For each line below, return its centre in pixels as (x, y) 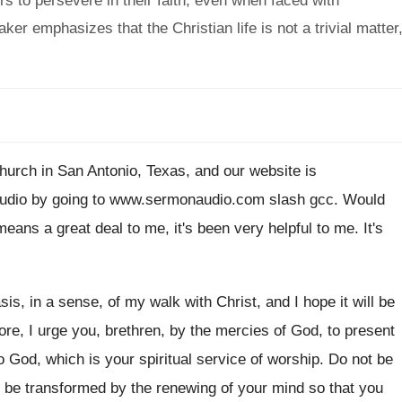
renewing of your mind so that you (270, 388)
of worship (285, 359)
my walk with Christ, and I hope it (236, 302)
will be (374, 302)
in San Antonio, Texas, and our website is (179, 171)
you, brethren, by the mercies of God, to (206, 331)
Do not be (361, 359)
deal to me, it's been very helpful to (212, 228)
